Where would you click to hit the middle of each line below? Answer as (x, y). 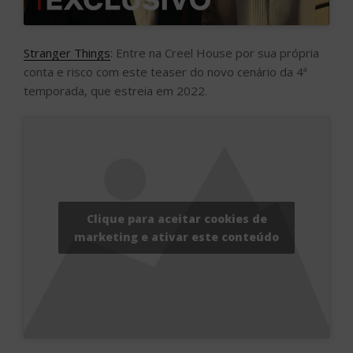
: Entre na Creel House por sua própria (215, 52)
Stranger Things (67, 52)
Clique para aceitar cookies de (176, 219)
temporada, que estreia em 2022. (115, 90)
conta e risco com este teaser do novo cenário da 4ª (165, 71)
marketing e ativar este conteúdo (176, 237)
